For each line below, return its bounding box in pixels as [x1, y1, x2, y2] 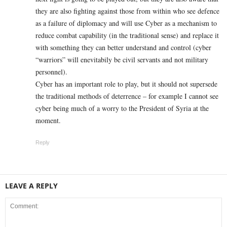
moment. [35, 116, 61, 126]
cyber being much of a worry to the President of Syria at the [35, 103, 209, 113]
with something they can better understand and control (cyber [35, 43, 211, 53]
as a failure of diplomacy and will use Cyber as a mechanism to [35, 18, 217, 28]
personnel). [35, 67, 67, 77]
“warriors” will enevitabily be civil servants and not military [35, 55, 208, 65]
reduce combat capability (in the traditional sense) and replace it [35, 30, 219, 41]
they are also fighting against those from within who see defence [35, 6, 219, 16]
